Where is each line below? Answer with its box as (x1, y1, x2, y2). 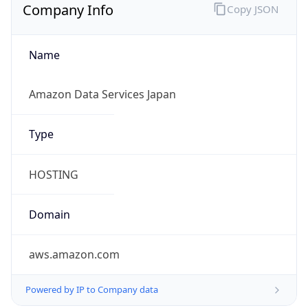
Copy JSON (226, 1, 278, 16)
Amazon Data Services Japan (28, 87, 176, 102)
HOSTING (28, 166, 78, 182)
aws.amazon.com (28, 247, 120, 263)
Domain (28, 206, 70, 222)
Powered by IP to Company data (25, 283, 158, 296)
